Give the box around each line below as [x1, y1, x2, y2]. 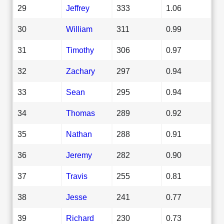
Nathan [66, 129, 92, 138]
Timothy [66, 45, 94, 54]
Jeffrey [66, 3, 89, 12]
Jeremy [66, 150, 92, 159]
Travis [66, 171, 87, 180]
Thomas [66, 108, 95, 117]
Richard [66, 213, 94, 222]
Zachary [66, 66, 95, 75]
